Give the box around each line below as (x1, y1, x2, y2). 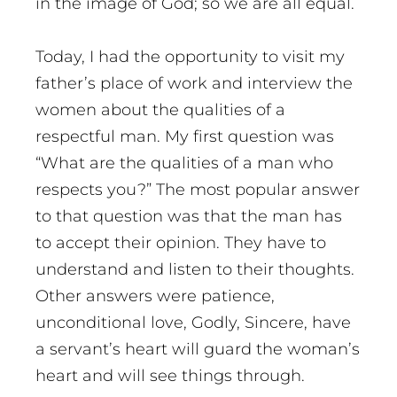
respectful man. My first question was (35, 127, 334, 147)
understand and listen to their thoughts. (35, 260, 354, 280)
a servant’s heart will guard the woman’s (35, 339, 360, 360)
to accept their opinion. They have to (35, 233, 326, 253)
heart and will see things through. (35, 366, 305, 386)
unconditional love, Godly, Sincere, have (35, 313, 351, 333)
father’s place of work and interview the (35, 74, 353, 94)
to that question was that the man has (35, 206, 342, 227)
